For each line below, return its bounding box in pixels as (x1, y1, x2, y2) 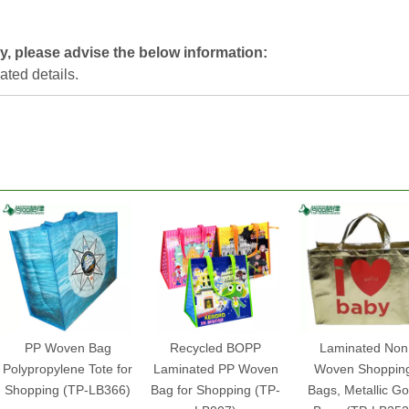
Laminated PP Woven (152, 362, 278, 376)
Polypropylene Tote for (3, 362, 132, 376)
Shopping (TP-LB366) (5, 383, 131, 397)
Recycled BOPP (170, 341, 261, 355)
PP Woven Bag (24, 341, 111, 355)
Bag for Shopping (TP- (151, 383, 280, 397)
